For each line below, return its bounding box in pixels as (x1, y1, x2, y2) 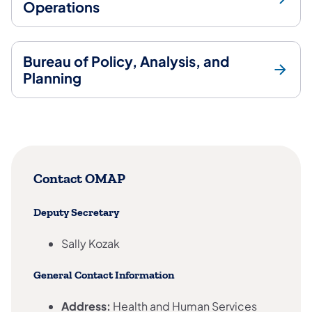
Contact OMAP (33, 171, 125, 187)
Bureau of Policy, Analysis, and (23, 52, 229, 70)
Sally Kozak (61, 235, 120, 251)
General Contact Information (33, 269, 174, 282)
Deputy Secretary (33, 205, 119, 219)
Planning (23, 68, 81, 86)
